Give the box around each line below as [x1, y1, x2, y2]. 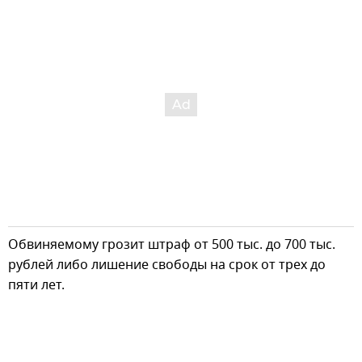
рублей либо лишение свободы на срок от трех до [8, 255, 326, 276]
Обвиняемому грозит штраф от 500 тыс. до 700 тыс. [8, 235, 335, 255]
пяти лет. [8, 276, 65, 296]
